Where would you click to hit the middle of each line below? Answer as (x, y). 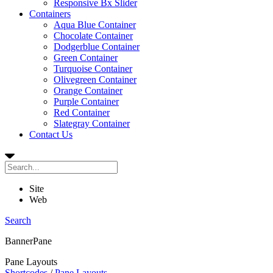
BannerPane (28, 241)
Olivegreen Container (95, 80)
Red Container (82, 112)
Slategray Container (92, 123)
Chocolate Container (93, 36)
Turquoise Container (93, 69)
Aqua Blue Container (95, 25)
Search (18, 220)
